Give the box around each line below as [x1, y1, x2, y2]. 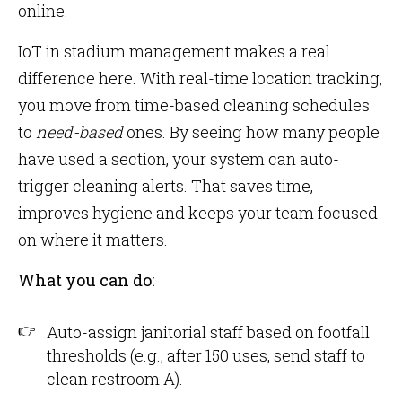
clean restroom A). [47, 368, 183, 389]
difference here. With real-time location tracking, [18, 67, 382, 89]
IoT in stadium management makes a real [18, 40, 330, 62]
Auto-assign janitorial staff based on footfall [47, 321, 370, 343]
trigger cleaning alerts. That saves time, [18, 175, 313, 197]
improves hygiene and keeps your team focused [18, 202, 378, 223]
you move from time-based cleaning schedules [18, 94, 370, 116]
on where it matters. [18, 229, 168, 250]
